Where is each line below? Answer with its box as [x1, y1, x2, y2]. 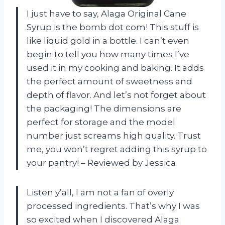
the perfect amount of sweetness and [27, 76, 192, 87]
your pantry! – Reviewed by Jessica [27, 158, 176, 168]
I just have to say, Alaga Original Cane [27, 9, 186, 19]
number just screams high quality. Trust [27, 131, 201, 141]
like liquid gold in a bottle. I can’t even [27, 36, 189, 46]
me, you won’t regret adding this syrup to [27, 144, 207, 155]
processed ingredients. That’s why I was [27, 201, 200, 211]
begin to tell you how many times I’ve [27, 49, 189, 60]
